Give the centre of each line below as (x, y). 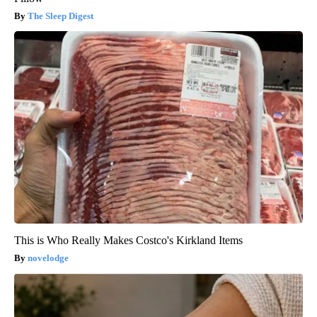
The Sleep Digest (60, 16)
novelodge (48, 258)
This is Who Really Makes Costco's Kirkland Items (128, 240)
